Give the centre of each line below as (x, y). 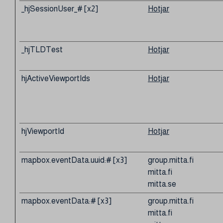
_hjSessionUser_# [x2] (60, 9)
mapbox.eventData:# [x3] (66, 201)
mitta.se (162, 184)
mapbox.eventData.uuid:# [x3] (74, 160)
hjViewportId (43, 131)
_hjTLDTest (42, 50)
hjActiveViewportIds (56, 78)
